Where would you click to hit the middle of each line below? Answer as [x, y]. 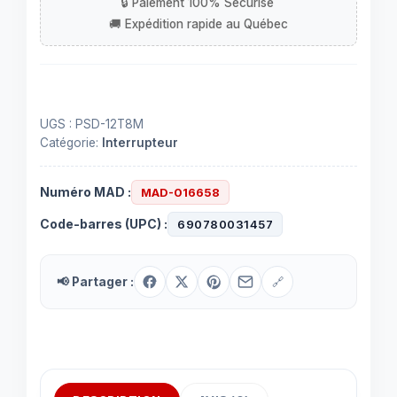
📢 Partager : [95, 281]
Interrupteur [140, 143]
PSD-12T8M [109, 124]
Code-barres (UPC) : [104, 224]
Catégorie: [71, 143]
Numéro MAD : [86, 192]
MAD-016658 [180, 192]
